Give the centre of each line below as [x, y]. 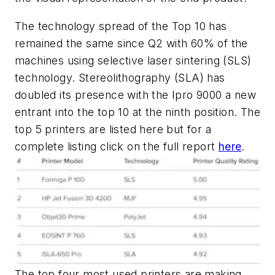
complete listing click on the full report [117, 146]
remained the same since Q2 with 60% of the [131, 43]
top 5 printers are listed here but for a [113, 129]
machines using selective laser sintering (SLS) [133, 60]
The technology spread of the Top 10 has [121, 26]
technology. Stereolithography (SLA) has [120, 77]
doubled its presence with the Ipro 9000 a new [135, 95]
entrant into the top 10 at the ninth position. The [137, 112]
